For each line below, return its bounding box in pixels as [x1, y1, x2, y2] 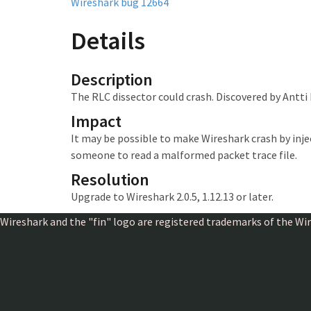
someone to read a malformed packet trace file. [71, 148, 297, 162]
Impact [71, 110, 121, 132]
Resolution [71, 169, 149, 190]
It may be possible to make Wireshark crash [71, 131, 279, 145]
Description [71, 69, 153, 90]
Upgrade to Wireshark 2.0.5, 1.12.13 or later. [71, 190, 274, 203]
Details [71, 25, 145, 56]
